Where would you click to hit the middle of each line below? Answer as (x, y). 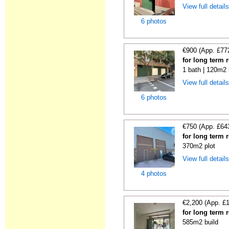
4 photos (154, 174)
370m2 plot (199, 146)
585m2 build (201, 222)
